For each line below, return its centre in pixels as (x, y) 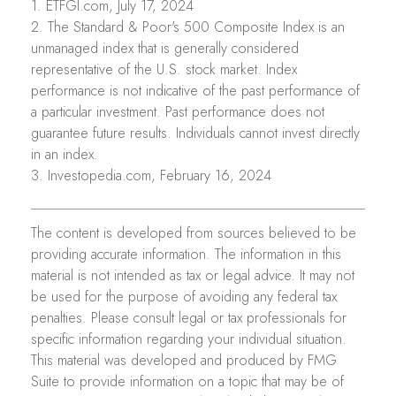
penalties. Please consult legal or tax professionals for (189, 317)
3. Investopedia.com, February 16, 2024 (151, 175)
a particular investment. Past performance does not (178, 111)
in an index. (65, 154)
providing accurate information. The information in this (186, 254)
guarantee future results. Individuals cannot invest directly (195, 133)
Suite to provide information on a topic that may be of (187, 381)
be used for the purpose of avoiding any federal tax (184, 296)
